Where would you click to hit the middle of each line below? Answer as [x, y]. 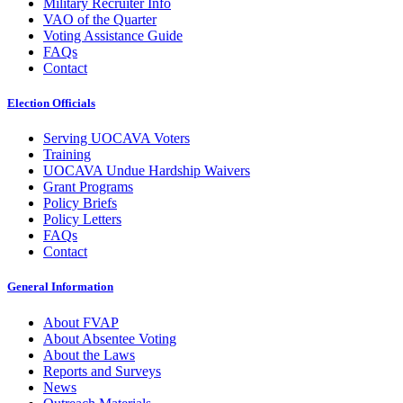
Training [67, 155]
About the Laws [89, 354]
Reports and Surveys [102, 371]
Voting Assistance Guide [113, 35]
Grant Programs [88, 187]
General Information [60, 287]
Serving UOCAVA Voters [116, 139]
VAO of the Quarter [100, 19]
